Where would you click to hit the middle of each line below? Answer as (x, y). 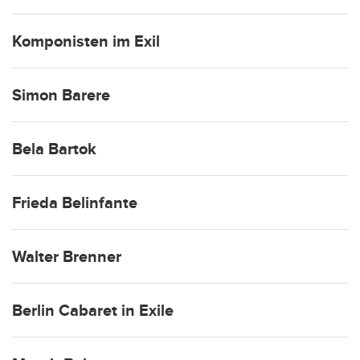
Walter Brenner (67, 257)
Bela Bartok (54, 149)
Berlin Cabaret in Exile (93, 311)
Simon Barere (61, 95)
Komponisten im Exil (86, 41)
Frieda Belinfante (75, 203)
